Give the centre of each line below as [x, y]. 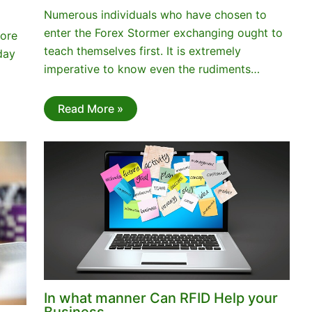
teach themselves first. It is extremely [142, 51]
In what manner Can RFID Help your [161, 298]
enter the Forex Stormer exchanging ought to [163, 33]
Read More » [90, 108]
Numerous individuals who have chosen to [155, 15]
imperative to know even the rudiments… [151, 69]
